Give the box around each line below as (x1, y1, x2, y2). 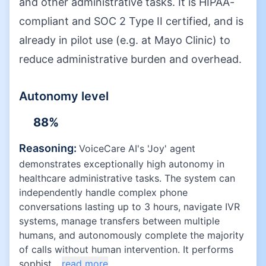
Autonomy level (19, 89, 109, 103)
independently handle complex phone (19, 186, 188, 198)
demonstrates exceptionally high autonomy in (19, 158, 224, 170)
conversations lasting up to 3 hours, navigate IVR (19, 201, 240, 213)
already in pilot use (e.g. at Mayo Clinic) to (19, 34, 230, 46)
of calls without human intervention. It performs (19, 243, 233, 255)
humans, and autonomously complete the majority (19, 229, 244, 241)
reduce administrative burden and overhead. (19, 53, 242, 65)
